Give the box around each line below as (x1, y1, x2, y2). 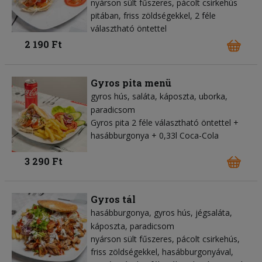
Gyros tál (91, 193, 136, 206)
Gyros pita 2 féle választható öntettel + (91, 116, 239, 128)
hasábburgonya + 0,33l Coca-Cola (91, 129, 219, 141)
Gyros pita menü (91, 76, 171, 89)
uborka (199, 90, 225, 102)
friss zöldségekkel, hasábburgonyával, (91, 246, 233, 258)
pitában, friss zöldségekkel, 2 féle (91, 10, 216, 22)
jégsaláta (195, 207, 230, 219)
